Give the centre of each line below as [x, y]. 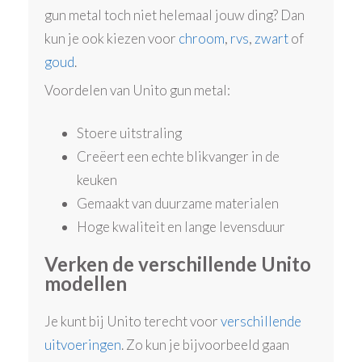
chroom [202, 38]
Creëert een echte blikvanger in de [179, 157]
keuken [97, 180]
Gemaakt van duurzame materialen [178, 204]
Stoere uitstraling [130, 133]
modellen [86, 284]
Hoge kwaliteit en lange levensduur [181, 227]
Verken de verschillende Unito [178, 264]
